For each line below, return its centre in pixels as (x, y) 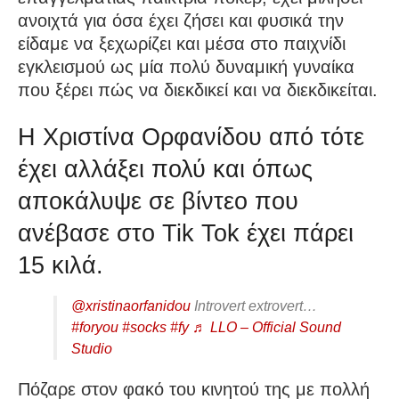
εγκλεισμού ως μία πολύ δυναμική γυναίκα (186, 66)
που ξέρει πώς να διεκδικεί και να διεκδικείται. (198, 90)
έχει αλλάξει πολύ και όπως (165, 169)
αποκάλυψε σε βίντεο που (158, 201)
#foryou (95, 328)
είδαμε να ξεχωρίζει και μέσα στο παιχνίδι (182, 43)
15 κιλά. (61, 265)
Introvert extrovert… (254, 306)
